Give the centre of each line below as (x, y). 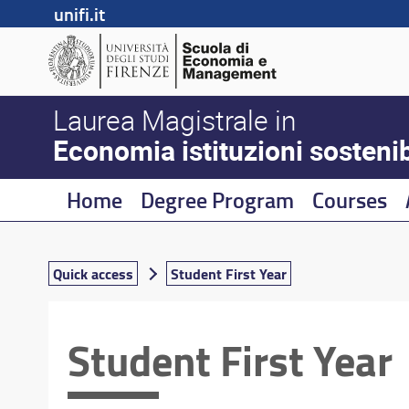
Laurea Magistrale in (174, 120)
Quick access (93, 273)
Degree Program (218, 200)
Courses (350, 200)
